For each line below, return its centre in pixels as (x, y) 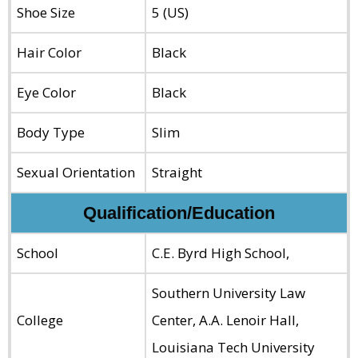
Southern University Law (229, 292)
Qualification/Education (179, 213)
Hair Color (49, 52)
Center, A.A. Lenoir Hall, (225, 320)
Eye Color (46, 92)
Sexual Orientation (76, 172)
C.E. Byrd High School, (221, 253)
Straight (177, 172)
